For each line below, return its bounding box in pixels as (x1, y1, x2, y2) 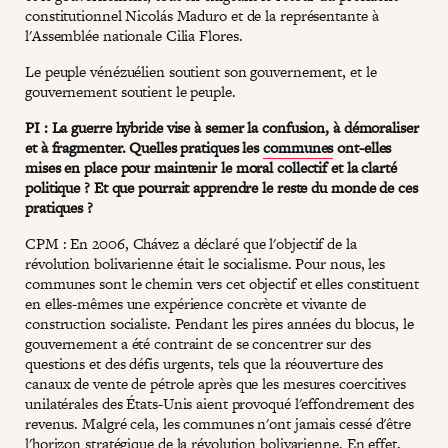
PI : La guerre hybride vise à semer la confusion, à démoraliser (25, 116, 419, 138)
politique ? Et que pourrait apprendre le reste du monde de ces (25, 176, 418, 198)
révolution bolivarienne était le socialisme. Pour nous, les (25, 252, 386, 274)
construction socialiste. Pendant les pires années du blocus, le (25, 312, 414, 334)
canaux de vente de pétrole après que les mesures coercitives (25, 372, 406, 394)
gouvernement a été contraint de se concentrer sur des (25, 332, 371, 354)
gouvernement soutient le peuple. (25, 80, 236, 102)
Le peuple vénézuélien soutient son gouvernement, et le (25, 60, 377, 82)
